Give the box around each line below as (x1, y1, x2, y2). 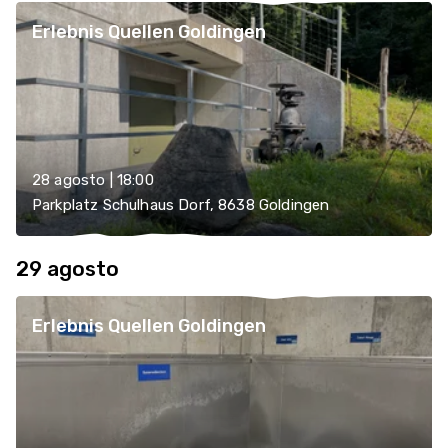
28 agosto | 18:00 (32, 171, 154, 189)
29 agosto (16, 256, 119, 281)
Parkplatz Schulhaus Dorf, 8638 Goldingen (32, 196, 330, 214)
